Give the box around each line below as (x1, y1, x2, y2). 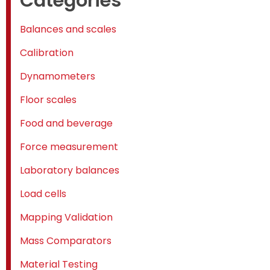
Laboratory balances (20, 163, 119, 178)
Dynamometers (20, 69, 95, 84)
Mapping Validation (20, 210, 113, 225)
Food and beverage (20, 116, 113, 131)
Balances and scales (20, 22, 116, 37)
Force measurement (20, 140, 118, 154)
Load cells (20, 187, 66, 201)
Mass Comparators (20, 234, 111, 248)
